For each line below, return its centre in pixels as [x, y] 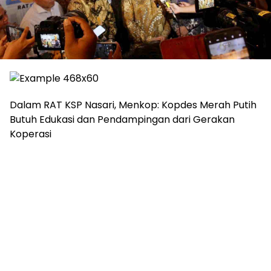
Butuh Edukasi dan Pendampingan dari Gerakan [122, 120]
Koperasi [31, 134]
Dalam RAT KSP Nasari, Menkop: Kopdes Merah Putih [133, 105]
